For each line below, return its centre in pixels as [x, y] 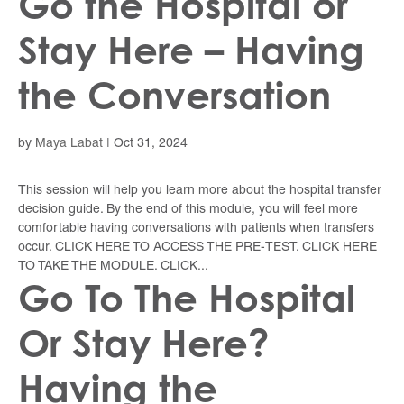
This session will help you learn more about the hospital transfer [200, 191]
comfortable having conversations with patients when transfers [196, 229]
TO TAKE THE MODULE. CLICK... [113, 267]
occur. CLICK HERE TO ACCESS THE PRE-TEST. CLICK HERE [197, 248]
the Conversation [174, 96]
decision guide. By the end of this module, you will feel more [188, 210]
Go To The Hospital [187, 298]
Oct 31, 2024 [151, 144]
